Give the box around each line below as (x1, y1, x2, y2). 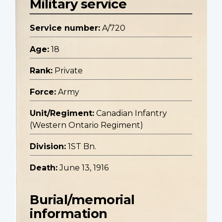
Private (55, 66, 83, 76)
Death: (30, 163, 57, 173)
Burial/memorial (30, 192, 135, 208)
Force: (30, 87, 56, 97)
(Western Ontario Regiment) (30, 120, 143, 130)
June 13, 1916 (59, 163, 109, 173)
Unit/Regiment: (30, 109, 94, 118)
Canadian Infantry (96, 109, 167, 118)
